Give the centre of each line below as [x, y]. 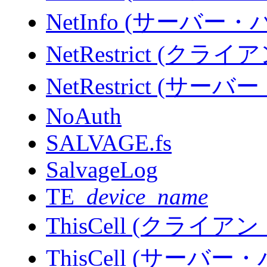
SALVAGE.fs [109, 143]
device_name [147, 197]
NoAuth [84, 116]
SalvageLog [102, 170]
